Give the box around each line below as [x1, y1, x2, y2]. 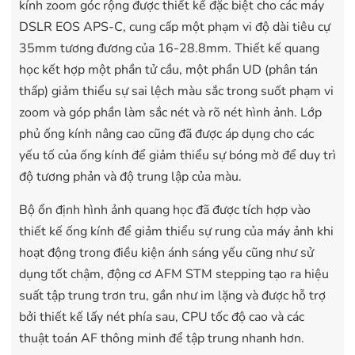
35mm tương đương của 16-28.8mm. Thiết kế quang [19, 39, 319, 57]
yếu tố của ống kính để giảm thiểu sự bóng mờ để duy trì [19, 146, 336, 164]
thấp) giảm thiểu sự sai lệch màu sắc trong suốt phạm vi [19, 82, 334, 100]
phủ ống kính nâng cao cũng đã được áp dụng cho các [19, 124, 314, 143]
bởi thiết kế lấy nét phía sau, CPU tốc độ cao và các [19, 307, 304, 326]
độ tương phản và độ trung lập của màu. [19, 167, 242, 185]
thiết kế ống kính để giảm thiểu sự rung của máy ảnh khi [19, 222, 334, 240]
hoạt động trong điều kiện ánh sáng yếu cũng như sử [19, 243, 314, 261]
